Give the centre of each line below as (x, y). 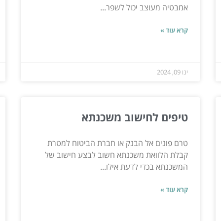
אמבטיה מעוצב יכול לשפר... (144, 7)
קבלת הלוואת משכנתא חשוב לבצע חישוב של (117, 155)
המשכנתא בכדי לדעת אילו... (144, 166)
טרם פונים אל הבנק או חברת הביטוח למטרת (118, 143)
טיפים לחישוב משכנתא (135, 117)
